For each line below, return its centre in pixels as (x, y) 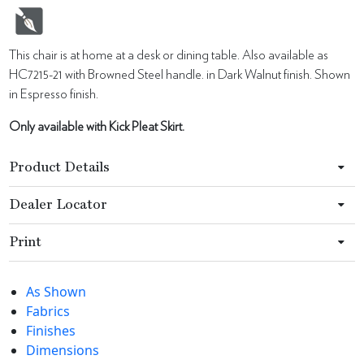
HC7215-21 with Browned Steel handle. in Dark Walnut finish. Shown (180, 75)
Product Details (60, 168)
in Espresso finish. (54, 95)
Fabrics (48, 312)
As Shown (56, 292)
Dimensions (63, 351)
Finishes (51, 331)
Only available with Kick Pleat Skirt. (97, 127)
